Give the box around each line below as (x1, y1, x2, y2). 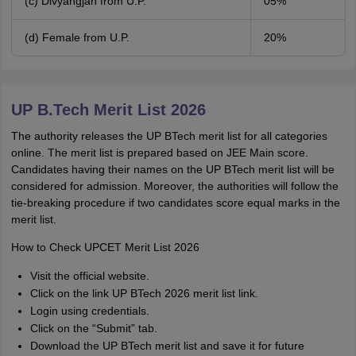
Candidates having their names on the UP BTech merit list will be (10, 163, 335, 176)
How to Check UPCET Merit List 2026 (10, 241, 199, 253)
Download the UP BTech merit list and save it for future (29, 339, 304, 352)
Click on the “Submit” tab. (29, 322, 157, 335)
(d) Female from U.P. (24, 31, 130, 44)
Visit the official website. (29, 269, 149, 282)
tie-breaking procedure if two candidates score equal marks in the (10, 196, 340, 209)
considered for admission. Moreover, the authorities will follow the (10, 180, 339, 192)
